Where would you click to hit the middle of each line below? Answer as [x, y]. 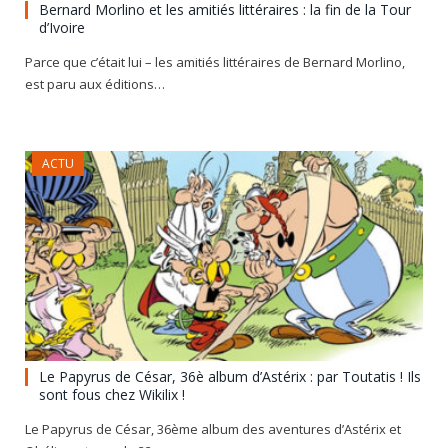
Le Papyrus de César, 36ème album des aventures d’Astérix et [213, 429]
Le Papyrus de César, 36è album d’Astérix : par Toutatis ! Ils [230, 377]
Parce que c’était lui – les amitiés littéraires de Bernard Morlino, [215, 62]
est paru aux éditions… [95, 84]
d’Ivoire [62, 28]
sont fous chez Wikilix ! [112, 395]
